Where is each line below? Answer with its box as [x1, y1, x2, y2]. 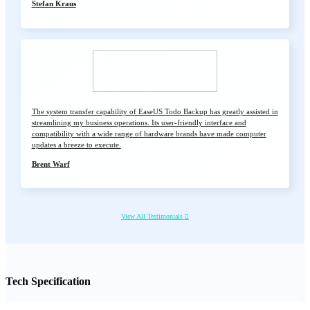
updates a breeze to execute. [31, 140, 121, 149]
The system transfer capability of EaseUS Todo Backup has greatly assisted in [31, 107, 278, 116]
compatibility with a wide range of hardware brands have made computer [31, 129, 266, 138]
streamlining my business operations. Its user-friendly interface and [31, 118, 246, 127]
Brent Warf [31, 159, 70, 168]
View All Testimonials [121, 212, 185, 220]
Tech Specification [6, 275, 91, 288]
